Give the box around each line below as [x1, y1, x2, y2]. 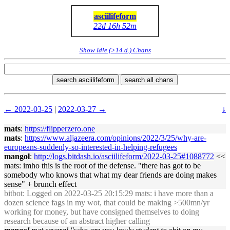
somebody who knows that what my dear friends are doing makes [4, 170, 217, 179]
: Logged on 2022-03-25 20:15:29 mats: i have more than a [23, 189, 214, 198]
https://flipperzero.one [25, 124, 95, 133]
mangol [4, 152, 30, 161]
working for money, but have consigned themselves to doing [4, 207, 199, 216]
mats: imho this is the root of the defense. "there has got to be [4, 161, 201, 170]
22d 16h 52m [93, 22, 137, 30]
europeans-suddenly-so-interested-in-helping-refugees [4, 143, 177, 151]
